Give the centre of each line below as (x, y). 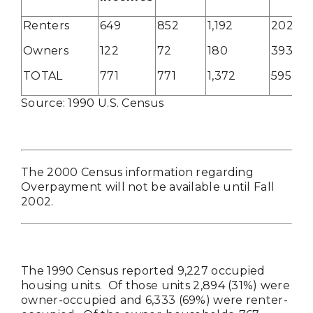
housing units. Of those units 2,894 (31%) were (156, 285)
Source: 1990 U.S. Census (93, 103)
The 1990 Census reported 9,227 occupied (143, 270)
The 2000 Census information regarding (138, 172)
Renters (46, 25)
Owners (46, 50)
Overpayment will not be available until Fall (148, 187)
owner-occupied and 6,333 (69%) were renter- (154, 300)
